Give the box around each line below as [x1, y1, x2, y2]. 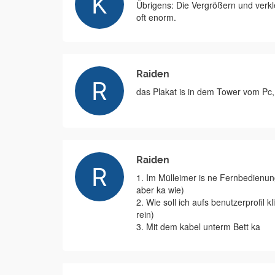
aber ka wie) [136, 184, 184, 196]
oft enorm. [136, 11, 176, 23]
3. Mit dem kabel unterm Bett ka [136, 220, 260, 233]
